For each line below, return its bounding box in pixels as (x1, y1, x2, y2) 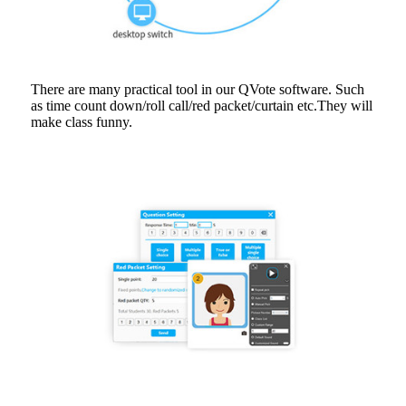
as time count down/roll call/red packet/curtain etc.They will (31, 98, 372, 114)
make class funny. (31, 114, 132, 130)
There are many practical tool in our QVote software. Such (31, 82, 364, 98)
